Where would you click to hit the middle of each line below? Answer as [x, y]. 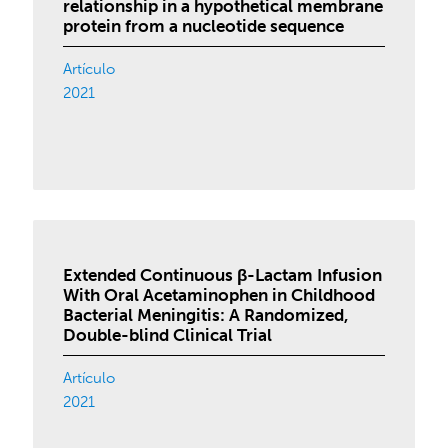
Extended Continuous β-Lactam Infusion [223, 275]
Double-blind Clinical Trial [168, 335]
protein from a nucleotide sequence [204, 26]
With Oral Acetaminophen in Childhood [219, 295]
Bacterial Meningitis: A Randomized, [206, 315]
